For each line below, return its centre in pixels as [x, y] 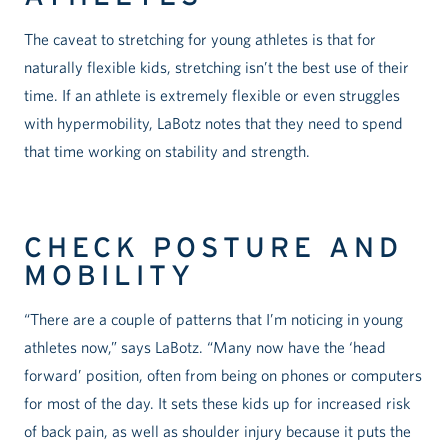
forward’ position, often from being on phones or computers [223, 375]
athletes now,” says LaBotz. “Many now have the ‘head [205, 347]
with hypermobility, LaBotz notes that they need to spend [213, 123]
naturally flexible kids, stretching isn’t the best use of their [216, 67]
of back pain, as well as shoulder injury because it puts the [217, 431]
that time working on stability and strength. [167, 151]
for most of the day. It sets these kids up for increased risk [217, 403]
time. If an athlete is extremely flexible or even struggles [212, 95]
